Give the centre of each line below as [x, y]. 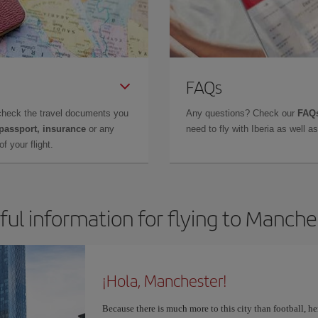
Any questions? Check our [242, 113]
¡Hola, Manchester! [164, 280]
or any [100, 129]
